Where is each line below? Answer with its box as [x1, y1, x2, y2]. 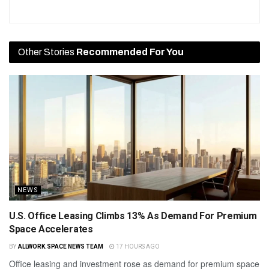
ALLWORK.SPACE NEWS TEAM [17, 243, 103, 250]
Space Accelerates [9, 223, 93, 235]
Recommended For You [76, 46, 184, 57]
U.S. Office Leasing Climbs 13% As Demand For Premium [9, 210, 257, 222]
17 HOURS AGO [114, 243, 160, 250]
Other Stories [18, 46, 76, 57]
